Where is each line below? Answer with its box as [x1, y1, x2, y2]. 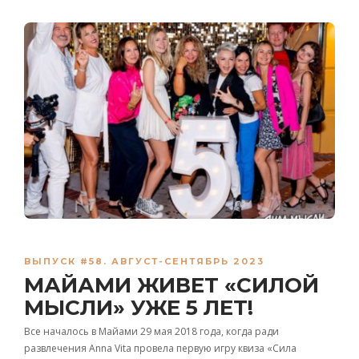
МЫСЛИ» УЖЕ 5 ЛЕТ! [24, 294, 253, 321]
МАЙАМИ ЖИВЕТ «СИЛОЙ [24, 272, 319, 298]
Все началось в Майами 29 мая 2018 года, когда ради [24, 324, 279, 338]
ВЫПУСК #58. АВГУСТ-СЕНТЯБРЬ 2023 [24, 255, 264, 267]
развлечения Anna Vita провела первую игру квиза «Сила [24, 341, 296, 355]
